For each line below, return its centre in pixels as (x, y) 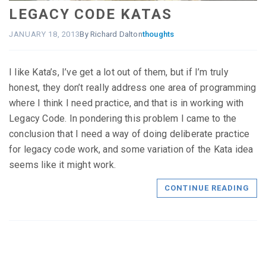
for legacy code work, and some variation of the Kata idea (131, 149)
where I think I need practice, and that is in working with (126, 103)
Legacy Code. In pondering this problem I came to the (123, 118)
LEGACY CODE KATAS (91, 14)
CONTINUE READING (207, 188)
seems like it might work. (62, 164)
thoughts (158, 34)
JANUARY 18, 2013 (45, 34)
